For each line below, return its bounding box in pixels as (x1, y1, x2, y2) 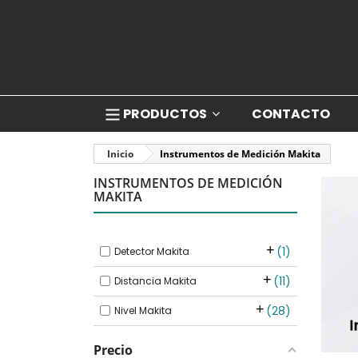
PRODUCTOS (123, 105, 209, 124)
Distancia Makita (114, 274, 197, 288)
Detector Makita (114, 245, 189, 258)
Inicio (107, 147, 133, 161)
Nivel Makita (114, 304, 172, 317)
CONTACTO (252, 105, 330, 124)
